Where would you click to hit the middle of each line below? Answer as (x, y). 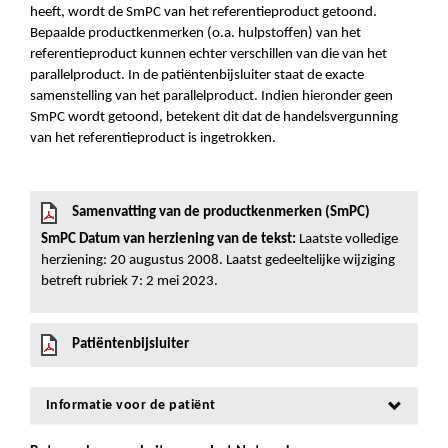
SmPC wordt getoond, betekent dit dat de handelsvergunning (214, 117)
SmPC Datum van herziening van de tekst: (168, 239)
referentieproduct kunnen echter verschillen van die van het (208, 54)
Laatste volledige (347, 239)
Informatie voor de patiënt (131, 405)
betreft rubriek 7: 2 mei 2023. (129, 281)
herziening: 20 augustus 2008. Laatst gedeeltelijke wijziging (218, 260)
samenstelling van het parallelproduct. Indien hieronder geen (211, 96)
